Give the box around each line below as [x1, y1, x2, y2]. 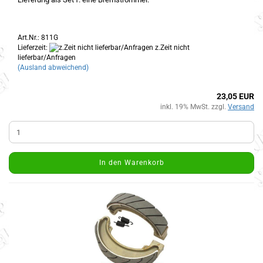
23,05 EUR [217, 92, 254, 102]
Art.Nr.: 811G [18, 33, 58, 42]
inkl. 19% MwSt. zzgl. [160, 103, 228, 112]
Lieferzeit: [18, 43, 49, 52]
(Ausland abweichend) [18, 63, 89, 72]
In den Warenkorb [99, 159, 164, 167]
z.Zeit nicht [153, 43, 190, 52]
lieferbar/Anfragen [18, 53, 76, 62]
